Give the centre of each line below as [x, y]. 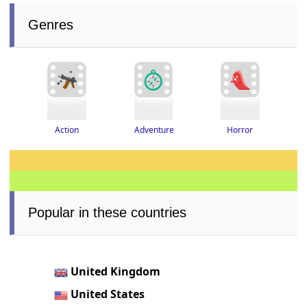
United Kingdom [116, 272]
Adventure [154, 130]
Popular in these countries [108, 213]
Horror [240, 130]
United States [108, 294]
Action [67, 130]
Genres [51, 25]
